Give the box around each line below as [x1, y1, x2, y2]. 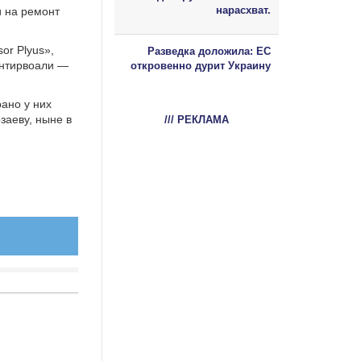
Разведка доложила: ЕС [147, 44, 271, 57]
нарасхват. [216, 3, 271, 16]
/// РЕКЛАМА [164, 113, 229, 126]
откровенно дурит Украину [131, 59, 271, 72]
